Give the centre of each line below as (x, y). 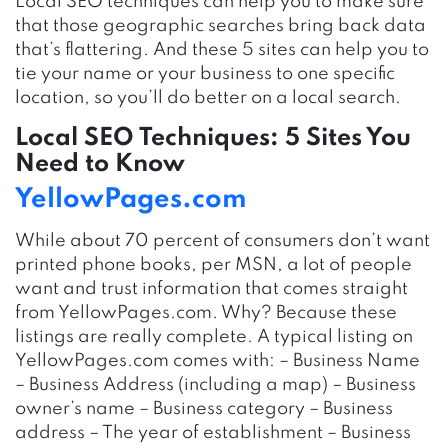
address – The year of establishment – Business (213, 432)
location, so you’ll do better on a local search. (208, 97)
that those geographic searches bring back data (220, 25)
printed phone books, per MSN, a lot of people (213, 264)
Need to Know (100, 164)
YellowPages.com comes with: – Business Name (217, 360)
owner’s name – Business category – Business (204, 408)
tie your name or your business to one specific (205, 73)
